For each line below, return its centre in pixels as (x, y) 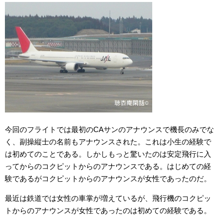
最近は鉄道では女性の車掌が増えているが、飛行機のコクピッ (108, 198)
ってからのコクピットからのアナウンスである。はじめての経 (108, 166)
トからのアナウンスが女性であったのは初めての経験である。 (108, 211)
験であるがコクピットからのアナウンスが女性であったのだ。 (108, 179)
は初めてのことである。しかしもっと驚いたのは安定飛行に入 (108, 154)
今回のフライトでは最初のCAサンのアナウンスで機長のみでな (110, 130)
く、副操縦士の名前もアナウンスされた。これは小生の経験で (108, 142)
